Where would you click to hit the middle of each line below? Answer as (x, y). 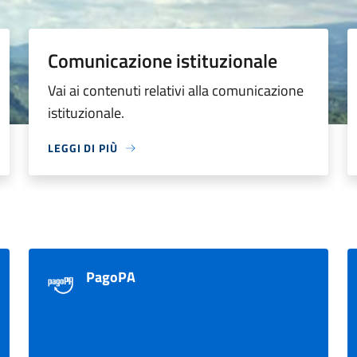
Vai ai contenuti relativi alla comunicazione (176, 90)
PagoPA (111, 277)
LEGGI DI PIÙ (83, 148)
